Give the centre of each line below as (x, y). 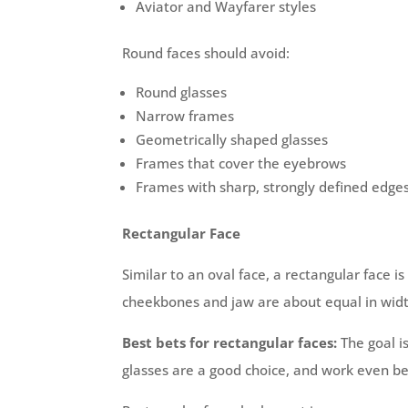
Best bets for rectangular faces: (230, 342)
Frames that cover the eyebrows (241, 163)
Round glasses (182, 92)
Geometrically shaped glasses (232, 139)
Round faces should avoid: (206, 52)
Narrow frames (185, 115)
